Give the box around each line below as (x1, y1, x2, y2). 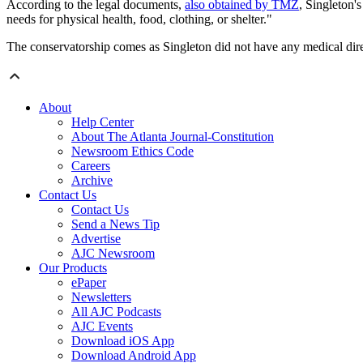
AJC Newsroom (71, 246, 155, 261)
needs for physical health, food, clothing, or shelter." (6, 12, 272, 27)
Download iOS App (71, 334, 174, 348)
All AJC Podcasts (71, 305, 161, 319)
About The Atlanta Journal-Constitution (71, 130, 274, 144)
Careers (71, 159, 110, 173)
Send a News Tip (71, 217, 160, 232)
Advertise (71, 232, 121, 246)
